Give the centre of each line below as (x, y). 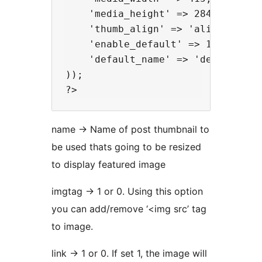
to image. (72, 227)
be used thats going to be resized (126, 147)
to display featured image (108, 165)
